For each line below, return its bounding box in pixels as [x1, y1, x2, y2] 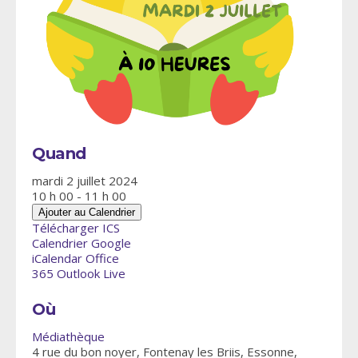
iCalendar [32, 250, 82, 267]
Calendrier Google [32, 235, 131, 252]
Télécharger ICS [32, 220, 120, 237]
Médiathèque [32, 328, 105, 345]
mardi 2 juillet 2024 [32, 173, 150, 189]
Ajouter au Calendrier [38, 206, 135, 219]
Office [86, 250, 119, 267]
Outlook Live [57, 265, 125, 282]
